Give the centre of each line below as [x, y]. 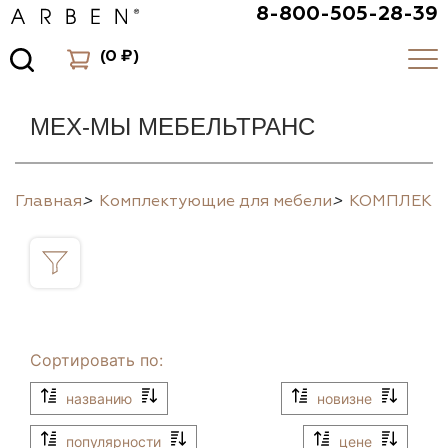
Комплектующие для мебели [215, 201]
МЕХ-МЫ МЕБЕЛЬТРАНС [172, 126]
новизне [344, 398]
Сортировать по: [96, 360]
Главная [48, 201]
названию [99, 398]
